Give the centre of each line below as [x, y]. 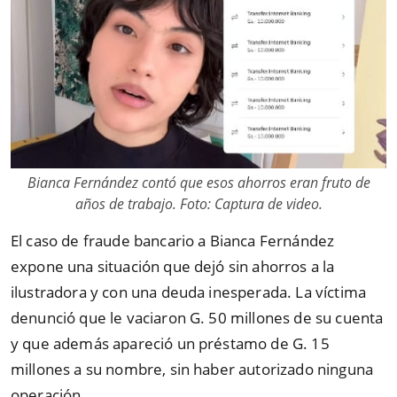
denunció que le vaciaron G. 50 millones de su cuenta [197, 318]
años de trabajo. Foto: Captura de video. [198, 204]
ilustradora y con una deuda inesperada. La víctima [189, 292]
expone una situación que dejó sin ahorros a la [173, 267]
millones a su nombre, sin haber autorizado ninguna [192, 370]
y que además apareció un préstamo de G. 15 [170, 344]
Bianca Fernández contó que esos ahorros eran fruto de [198, 183]
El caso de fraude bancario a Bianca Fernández [173, 241]
